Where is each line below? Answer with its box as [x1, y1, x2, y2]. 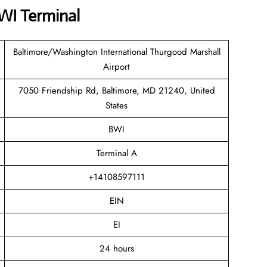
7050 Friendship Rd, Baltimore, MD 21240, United [18, 83, 215, 97]
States [105, 98, 128, 112]
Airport [103, 60, 130, 73]
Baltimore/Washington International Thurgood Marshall [13, 45, 221, 58]
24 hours [99, 241, 134, 255]
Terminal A [96, 146, 137, 160]
